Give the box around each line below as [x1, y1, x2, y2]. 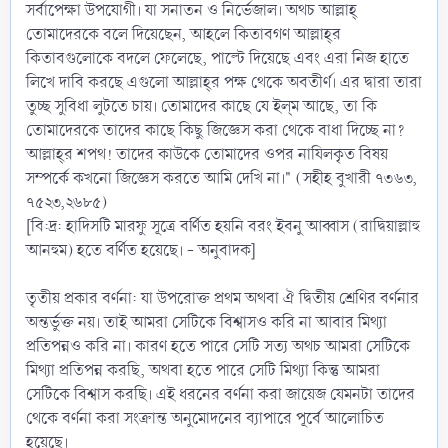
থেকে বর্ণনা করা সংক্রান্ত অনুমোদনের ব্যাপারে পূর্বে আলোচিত [26, 406, 384, 430]
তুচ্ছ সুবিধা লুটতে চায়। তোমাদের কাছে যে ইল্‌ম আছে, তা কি [26, 94, 377, 118]
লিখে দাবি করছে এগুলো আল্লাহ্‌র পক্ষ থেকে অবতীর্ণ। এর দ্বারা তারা [26, 70, 422, 94]
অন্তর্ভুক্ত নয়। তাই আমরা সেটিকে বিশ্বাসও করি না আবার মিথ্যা [26, 310, 387, 334]
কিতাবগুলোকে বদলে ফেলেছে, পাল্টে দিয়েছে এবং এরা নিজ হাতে [26, 46, 409, 70]
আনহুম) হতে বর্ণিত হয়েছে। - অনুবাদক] [26, 238, 256, 262]
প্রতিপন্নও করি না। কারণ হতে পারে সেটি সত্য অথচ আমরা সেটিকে [26, 334, 410, 358]
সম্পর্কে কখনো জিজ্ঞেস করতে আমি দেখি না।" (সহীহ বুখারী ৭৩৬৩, [26, 166, 417, 190]
